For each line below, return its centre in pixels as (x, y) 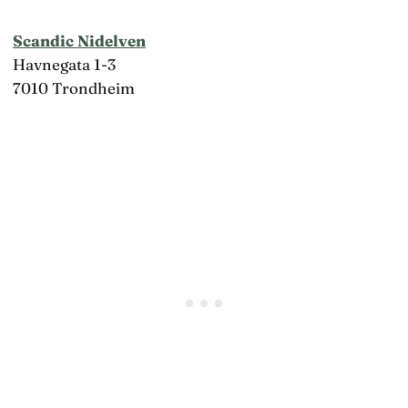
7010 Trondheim (74, 87)
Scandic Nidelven (79, 40)
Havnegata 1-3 (64, 64)
